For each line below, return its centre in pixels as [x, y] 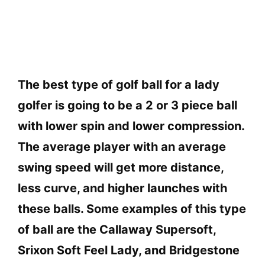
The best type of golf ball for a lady [119, 85]
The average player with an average [122, 147]
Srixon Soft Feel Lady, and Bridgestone [129, 251]
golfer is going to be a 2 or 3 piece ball [127, 106]
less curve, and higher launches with [122, 188]
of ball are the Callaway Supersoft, [117, 230]
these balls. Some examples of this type [132, 209]
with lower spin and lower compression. [131, 126]
